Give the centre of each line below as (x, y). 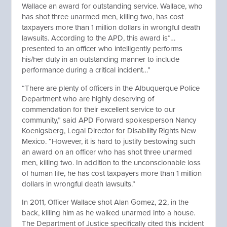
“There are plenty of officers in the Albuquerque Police (111, 88)
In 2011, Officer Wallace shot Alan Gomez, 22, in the (105, 202)
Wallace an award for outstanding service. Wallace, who (112, 6)
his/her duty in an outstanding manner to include (101, 59)
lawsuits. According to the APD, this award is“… (99, 38)
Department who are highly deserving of (88, 99)
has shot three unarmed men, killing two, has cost (103, 17)
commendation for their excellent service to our (99, 109)
